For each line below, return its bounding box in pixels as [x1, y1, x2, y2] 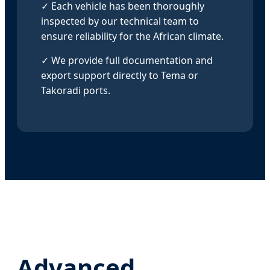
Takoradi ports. [41, 84, 110, 98]
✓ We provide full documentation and [41, 54, 213, 67]
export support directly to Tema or [41, 69, 198, 83]
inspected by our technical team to [41, 14, 199, 28]
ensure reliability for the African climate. [41, 30, 224, 43]
